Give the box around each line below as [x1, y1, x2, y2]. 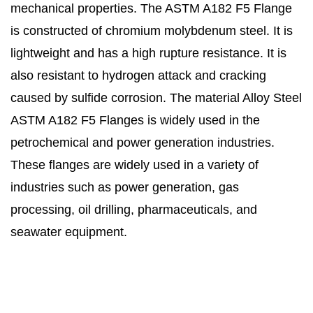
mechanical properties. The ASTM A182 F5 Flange [10, 1, 292, 16]
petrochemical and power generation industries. [10, 136, 275, 150]
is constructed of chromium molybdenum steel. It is [10, 24, 293, 38]
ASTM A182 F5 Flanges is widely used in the [10, 113, 260, 128]
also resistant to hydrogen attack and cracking [10, 68, 266, 83]
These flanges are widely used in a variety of [10, 158, 259, 173]
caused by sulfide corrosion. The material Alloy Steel [10, 91, 302, 105]
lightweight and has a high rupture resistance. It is [10, 46, 286, 61]
